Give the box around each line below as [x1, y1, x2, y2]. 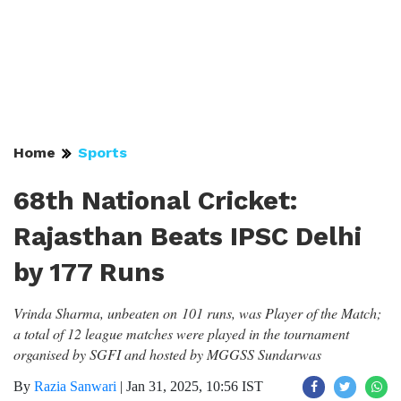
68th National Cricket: [13, 185, 297, 216]
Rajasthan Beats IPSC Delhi [13, 221, 362, 252]
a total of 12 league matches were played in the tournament [13, 324, 349, 343]
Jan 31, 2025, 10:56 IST [126, 379, 263, 394]
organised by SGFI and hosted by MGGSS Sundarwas [13, 345, 321, 363]
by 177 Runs [13, 257, 165, 287]
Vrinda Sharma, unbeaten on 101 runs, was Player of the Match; [13, 303, 381, 322]
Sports [78, 144, 127, 161]
